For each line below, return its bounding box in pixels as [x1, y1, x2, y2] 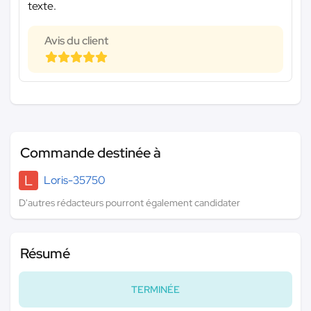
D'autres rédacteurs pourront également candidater [19, 196, 240, 209]
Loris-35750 [44, 172, 106, 187]
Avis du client [44, 33, 108, 48]
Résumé [20, 244, 70, 262]
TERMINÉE [131, 283, 180, 296]
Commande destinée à [20, 143, 161, 162]
